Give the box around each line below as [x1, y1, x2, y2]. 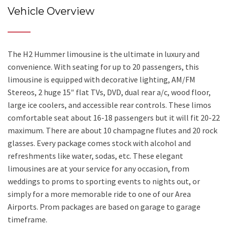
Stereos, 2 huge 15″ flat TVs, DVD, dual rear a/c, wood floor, [8, 87, 211, 97]
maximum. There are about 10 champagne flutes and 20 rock [8, 125, 217, 135]
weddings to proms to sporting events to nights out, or [8, 176, 200, 186]
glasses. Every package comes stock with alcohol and [8, 137, 191, 148]
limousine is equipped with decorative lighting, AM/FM [8, 74, 195, 84]
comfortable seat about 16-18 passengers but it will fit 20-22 [8, 112, 220, 123]
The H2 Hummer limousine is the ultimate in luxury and [8, 48, 199, 59]
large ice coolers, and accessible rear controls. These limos [8, 99, 211, 110]
